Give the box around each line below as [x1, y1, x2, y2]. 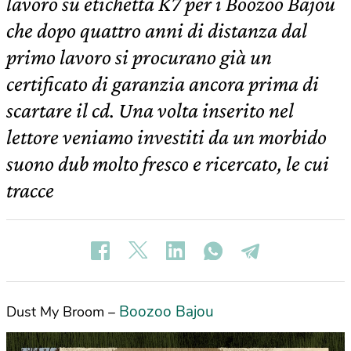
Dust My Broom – [6, 302, 119, 321]
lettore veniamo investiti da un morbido [6, 125, 327, 149]
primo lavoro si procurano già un [6, 45, 272, 69]
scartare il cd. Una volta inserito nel [6, 98, 294, 122]
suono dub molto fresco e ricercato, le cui [6, 151, 329, 175]
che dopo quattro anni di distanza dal [6, 18, 307, 42]
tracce [6, 178, 54, 202]
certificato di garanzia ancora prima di [6, 71, 319, 96]
